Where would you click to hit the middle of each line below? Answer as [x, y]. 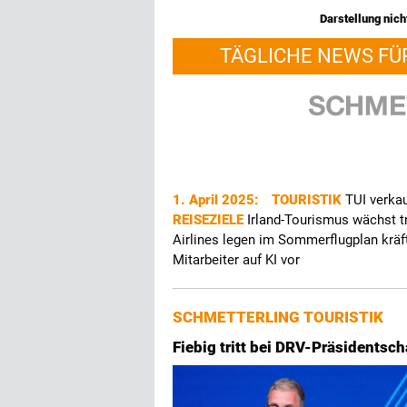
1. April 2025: [218, 200]
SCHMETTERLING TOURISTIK [278, 317]
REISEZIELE [210, 220]
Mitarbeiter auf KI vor [236, 260]
